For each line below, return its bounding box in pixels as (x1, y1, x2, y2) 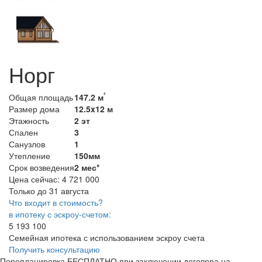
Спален (9, 126, 38, 138)
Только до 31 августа (9, 184, 89, 196)
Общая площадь (9, 91, 73, 103)
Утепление (9, 149, 50, 161)
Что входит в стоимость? (9, 196, 103, 208)
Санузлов (9, 137, 45, 150)
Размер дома (9, 102, 60, 115)
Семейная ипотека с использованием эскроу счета (9, 231, 205, 243)
